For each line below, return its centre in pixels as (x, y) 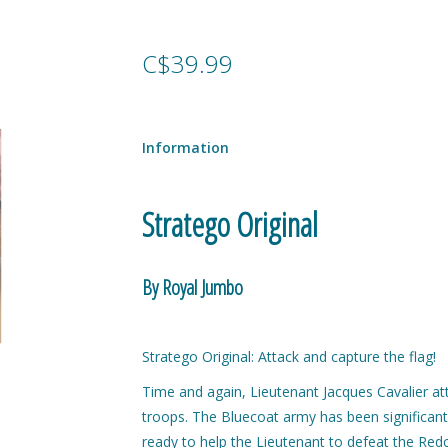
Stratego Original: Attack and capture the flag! (288, 356)
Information (185, 147)
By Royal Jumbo (192, 286)
